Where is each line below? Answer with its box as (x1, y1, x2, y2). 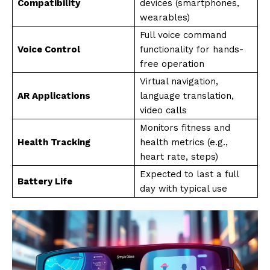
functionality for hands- (140, 43, 243, 55)
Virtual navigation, (140, 75, 218, 87)
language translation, (140, 90, 234, 101)
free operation (140, 58, 204, 69)
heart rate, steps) (140, 151, 218, 162)
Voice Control (17, 43, 80, 55)
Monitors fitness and (140, 122, 230, 133)
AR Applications (17, 90, 90, 101)
